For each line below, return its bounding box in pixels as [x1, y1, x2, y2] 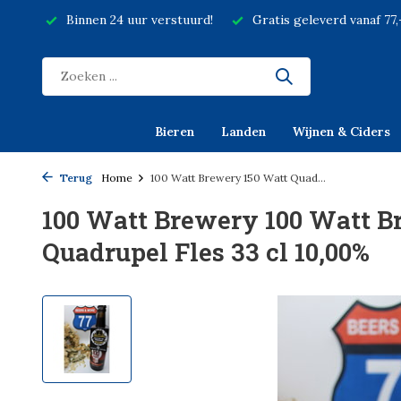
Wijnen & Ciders [293, 124, 390, 140]
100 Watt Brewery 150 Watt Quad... [150, 171, 326, 184]
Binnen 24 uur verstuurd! [63, 12, 213, 28]
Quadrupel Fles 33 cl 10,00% [42, 235, 370, 269]
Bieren [155, 124, 194, 140]
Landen [221, 124, 266, 140]
